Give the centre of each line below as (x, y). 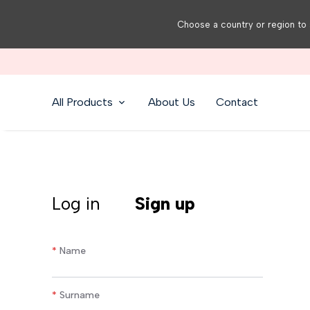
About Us (172, 102)
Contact (237, 102)
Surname (80, 295)
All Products (82, 102)
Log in (76, 203)
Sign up (165, 203)
